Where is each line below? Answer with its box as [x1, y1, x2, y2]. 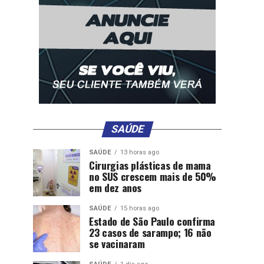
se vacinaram [89, 236, 145, 251]
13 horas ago [120, 148, 159, 156]
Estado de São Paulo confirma [89, 213, 216, 229]
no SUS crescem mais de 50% [89, 169, 216, 184]
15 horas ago [120, 204, 159, 212]
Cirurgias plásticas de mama [89, 157, 211, 173]
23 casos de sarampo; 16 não [89, 225, 212, 240]
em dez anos [89, 180, 142, 195]
